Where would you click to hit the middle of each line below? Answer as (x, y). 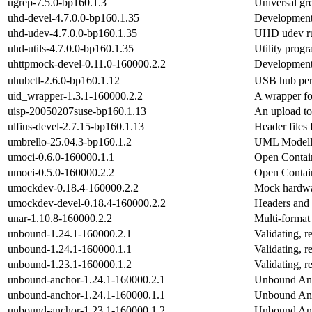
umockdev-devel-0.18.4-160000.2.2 (87, 203)
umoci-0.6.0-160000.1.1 (61, 157)
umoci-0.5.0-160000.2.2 (61, 172)
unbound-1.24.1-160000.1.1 (70, 249)
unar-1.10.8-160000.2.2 (60, 218)
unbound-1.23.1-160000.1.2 (70, 264)
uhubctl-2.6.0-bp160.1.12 (64, 80)
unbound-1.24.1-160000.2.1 (70, 233)
